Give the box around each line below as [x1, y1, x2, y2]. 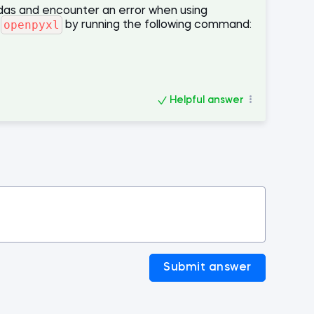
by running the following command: [62, 19, 252, 31]
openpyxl [4, 18, 60, 32]
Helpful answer [170, 95, 244, 106]
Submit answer [163, 262, 252, 274]
